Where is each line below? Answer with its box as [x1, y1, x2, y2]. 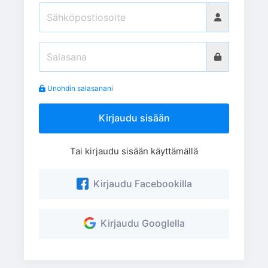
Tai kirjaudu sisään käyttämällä [70, 145, 198, 157]
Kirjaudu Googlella [95, 217, 185, 230]
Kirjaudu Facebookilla [88, 178, 192, 190]
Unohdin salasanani [47, 83, 113, 93]
